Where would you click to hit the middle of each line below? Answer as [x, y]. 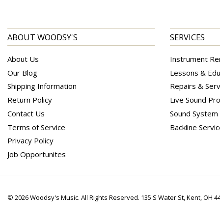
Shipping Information [42, 86]
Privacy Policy [30, 141]
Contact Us [26, 113]
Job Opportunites [37, 154]
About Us [23, 59]
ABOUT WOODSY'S [42, 37]
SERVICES [187, 37]
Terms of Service [36, 127]
